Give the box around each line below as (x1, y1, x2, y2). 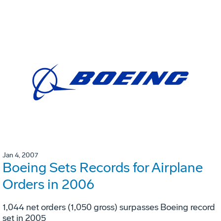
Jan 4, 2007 (2, 150, 38, 159)
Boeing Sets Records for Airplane (2, 159, 203, 176)
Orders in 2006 (2, 176, 94, 192)
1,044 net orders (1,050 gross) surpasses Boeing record (2, 201, 215, 213)
